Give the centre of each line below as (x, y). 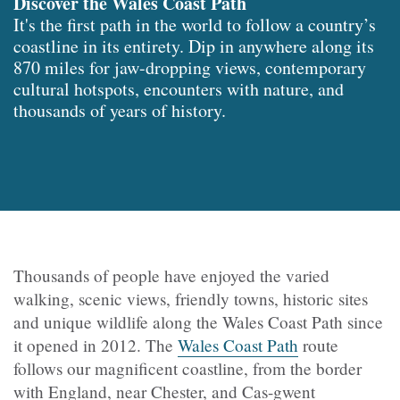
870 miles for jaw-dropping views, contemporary (190, 68)
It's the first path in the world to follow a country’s (195, 25)
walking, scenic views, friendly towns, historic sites (191, 299)
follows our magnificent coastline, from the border (187, 369)
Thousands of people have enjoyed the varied (171, 276)
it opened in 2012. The (96, 346)
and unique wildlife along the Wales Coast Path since (198, 322)
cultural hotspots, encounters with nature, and (179, 89)
